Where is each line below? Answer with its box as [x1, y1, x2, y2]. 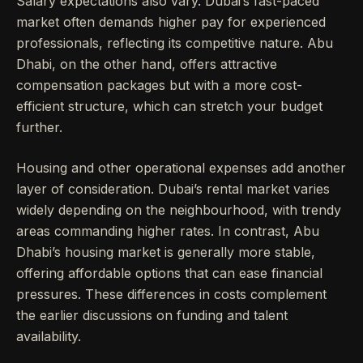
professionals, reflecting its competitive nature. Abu [16, 35, 333, 51]
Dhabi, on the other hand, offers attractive [16, 56, 277, 72]
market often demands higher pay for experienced [16, 14, 326, 30]
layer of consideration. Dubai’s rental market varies [16, 181, 330, 197]
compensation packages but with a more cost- [16, 77, 302, 93]
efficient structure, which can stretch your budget [16, 98, 322, 114]
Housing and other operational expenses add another [16, 160, 346, 176]
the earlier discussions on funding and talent [16, 307, 288, 323]
